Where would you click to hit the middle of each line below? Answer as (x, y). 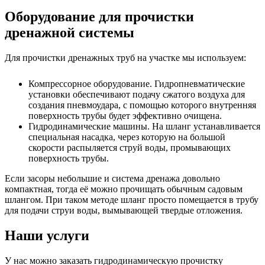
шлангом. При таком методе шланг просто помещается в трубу (132, 200)
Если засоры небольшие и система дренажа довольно (112, 179)
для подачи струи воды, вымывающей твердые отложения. (124, 211)
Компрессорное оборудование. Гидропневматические (137, 84)
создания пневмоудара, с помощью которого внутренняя (142, 105)
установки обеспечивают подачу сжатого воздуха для (137, 95)
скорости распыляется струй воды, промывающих (130, 148)
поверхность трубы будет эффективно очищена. (125, 116)
